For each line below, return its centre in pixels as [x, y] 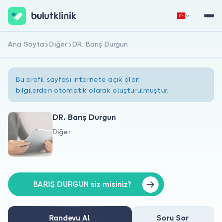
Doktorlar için [34, 184]
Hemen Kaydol [59, 48]
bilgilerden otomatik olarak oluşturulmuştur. [92, 90]
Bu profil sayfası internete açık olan [78, 79]
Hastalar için [32, 164]
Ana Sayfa [26, 44]
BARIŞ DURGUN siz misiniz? [82, 184]
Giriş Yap [163, 48]
